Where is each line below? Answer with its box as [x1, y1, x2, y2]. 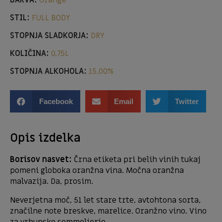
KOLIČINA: [10, 48, 49, 59]
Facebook [39, 97, 73, 106]
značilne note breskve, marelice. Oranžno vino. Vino [10, 206, 207, 217]
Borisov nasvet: [10, 154, 74, 166]
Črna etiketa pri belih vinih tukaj [74, 154, 201, 166]
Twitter [174, 97, 199, 106]
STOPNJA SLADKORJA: [10, 30, 89, 42]
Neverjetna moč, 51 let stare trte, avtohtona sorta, [10, 195, 201, 206]
